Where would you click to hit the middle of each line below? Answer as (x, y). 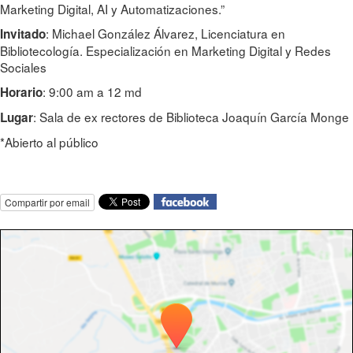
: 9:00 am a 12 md (94, 91)
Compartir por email (47, 202)
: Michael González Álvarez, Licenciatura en (165, 33)
